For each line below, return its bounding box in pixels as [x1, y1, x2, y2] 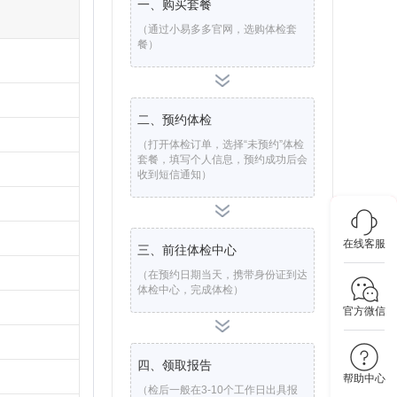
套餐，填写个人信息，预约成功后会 [137, 153, 307, 166]
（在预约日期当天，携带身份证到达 [137, 269, 307, 281]
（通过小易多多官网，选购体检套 [137, 23, 297, 35]
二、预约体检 [137, 113, 212, 127]
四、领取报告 [137, 358, 212, 372]
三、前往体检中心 [137, 243, 237, 257]
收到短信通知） [137, 168, 212, 181]
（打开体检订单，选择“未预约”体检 [137, 138, 304, 151]
